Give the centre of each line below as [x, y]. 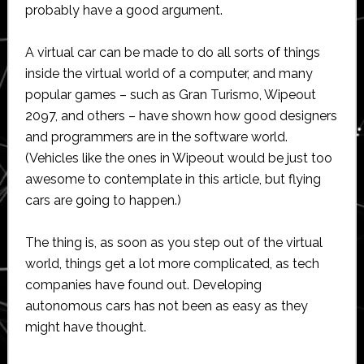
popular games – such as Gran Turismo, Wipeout [170, 94]
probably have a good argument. [123, 10]
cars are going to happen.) [103, 200]
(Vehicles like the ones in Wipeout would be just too [178, 158]
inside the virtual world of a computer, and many [169, 73]
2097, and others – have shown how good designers [181, 115]
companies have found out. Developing [143, 284]
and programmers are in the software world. [156, 136]
